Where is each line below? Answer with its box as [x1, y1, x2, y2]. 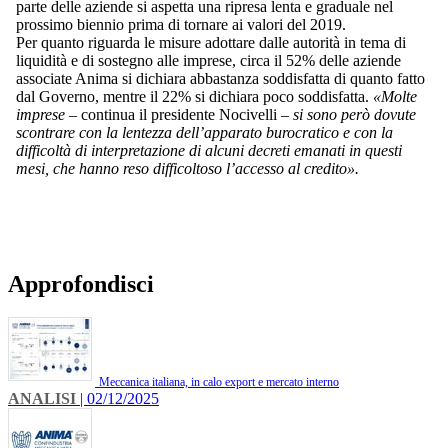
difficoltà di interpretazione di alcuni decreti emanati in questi [16, 141, 402, 159]
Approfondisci [8, 270, 154, 297]
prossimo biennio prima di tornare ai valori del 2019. [16, 15, 346, 33]
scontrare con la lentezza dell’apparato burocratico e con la [16, 123, 393, 141]
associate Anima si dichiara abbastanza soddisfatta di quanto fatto [16, 69, 425, 87]
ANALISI [8, 390, 76, 408]
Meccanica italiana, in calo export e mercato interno [99, 375, 339, 390]
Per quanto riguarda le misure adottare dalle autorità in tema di [16, 33, 406, 51]
